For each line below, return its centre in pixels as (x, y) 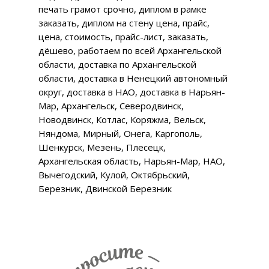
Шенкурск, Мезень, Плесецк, (102, 147)
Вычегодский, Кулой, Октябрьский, (114, 175)
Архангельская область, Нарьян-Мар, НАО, (132, 161)
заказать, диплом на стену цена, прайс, (124, 23)
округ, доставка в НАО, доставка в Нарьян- (132, 92)
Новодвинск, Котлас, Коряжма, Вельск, (122, 119)
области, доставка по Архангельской (117, 64)
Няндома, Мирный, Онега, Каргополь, (120, 133)
